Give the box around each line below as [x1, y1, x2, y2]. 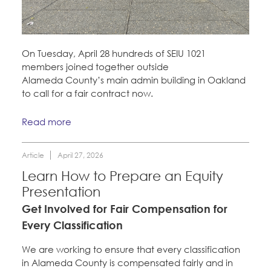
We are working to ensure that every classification [22, 244, 240, 255]
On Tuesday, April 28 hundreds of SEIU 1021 [22, 47, 206, 59]
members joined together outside [22, 60, 169, 72]
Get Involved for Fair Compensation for [22, 202, 227, 216]
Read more [22, 116, 71, 128]
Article [22, 151, 44, 160]
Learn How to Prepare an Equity [22, 168, 223, 184]
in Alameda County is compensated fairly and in [22, 257, 233, 269]
